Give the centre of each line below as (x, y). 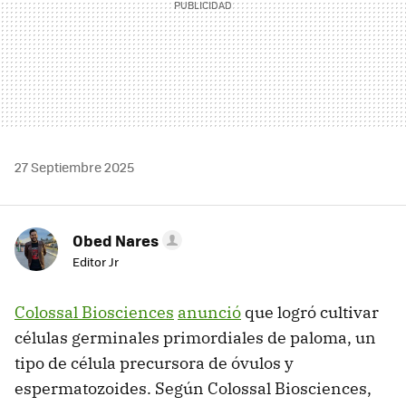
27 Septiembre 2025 (74, 167)
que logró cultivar (310, 313)
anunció (209, 313)
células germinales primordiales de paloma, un (195, 338)
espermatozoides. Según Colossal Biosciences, (193, 389)
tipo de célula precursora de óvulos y (154, 363)
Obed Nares (116, 241)
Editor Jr (96, 262)
